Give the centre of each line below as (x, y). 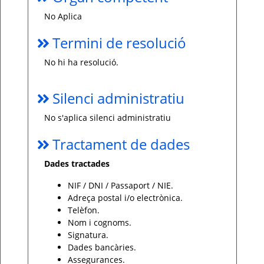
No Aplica (63, 16)
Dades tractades (77, 164)
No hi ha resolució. (81, 62)
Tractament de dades (121, 144)
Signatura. (88, 235)
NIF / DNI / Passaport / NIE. (121, 185)
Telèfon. (84, 210)
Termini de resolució (119, 43)
